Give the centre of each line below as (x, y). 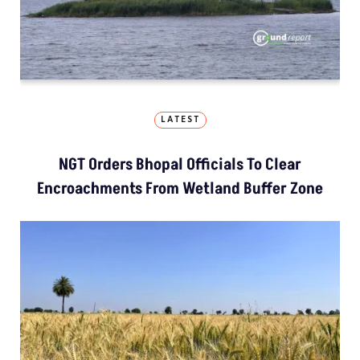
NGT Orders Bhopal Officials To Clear (180, 164)
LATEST (180, 120)
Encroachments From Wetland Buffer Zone (180, 188)
